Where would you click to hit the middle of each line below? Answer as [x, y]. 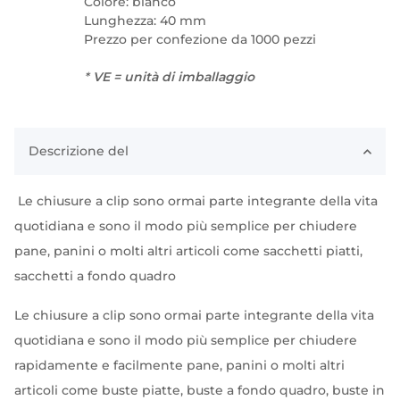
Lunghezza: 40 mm [145, 21]
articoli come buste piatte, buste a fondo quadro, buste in [200, 390]
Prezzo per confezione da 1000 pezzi [200, 39]
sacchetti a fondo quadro [95, 276]
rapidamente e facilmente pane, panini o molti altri [179, 365]
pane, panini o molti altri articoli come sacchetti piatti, [188, 251]
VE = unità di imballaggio [172, 77]
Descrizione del [79, 151]
